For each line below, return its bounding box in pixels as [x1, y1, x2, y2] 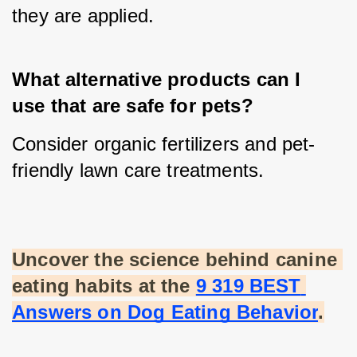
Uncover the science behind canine [12, 249, 337, 271]
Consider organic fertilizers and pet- [12, 133, 316, 155]
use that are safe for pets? [12, 95, 253, 117]
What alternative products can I [12, 69, 307, 91]
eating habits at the [12, 275, 190, 297]
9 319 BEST [195, 275, 301, 297]
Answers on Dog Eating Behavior [12, 301, 319, 324]
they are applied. [12, 5, 155, 27]
